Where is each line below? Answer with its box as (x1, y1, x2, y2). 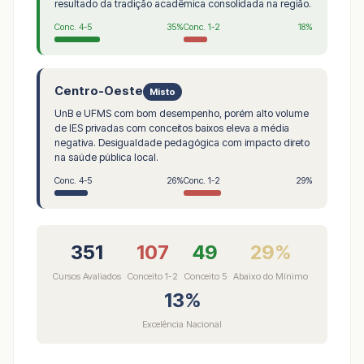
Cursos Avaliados (52, 271, 121, 283)
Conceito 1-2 (127, 271, 178, 283)
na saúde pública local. (54, 151, 158, 164)
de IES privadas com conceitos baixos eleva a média (54, 122, 289, 135)
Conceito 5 (184, 271, 227, 283)
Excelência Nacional (142, 318, 222, 331)
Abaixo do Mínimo (232, 271, 308, 283)
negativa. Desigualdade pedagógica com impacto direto (54, 136, 310, 149)
